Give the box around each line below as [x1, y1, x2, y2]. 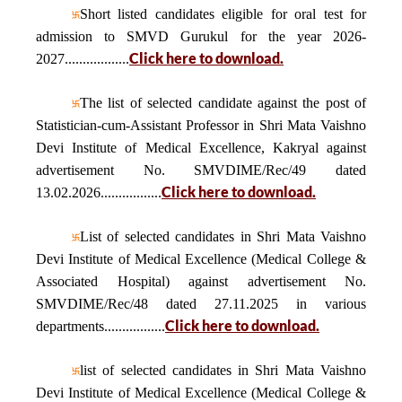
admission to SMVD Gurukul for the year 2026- [36, 29, 366, 44]
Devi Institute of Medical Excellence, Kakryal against [36, 140, 366, 155]
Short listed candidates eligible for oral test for [80, 6, 366, 22]
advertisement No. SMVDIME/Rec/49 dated [36, 162, 366, 178]
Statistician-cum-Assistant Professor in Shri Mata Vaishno [36, 118, 366, 133]
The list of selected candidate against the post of [80, 95, 366, 110]
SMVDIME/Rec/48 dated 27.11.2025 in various [36, 296, 366, 311]
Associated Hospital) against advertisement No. [36, 274, 366, 289]
